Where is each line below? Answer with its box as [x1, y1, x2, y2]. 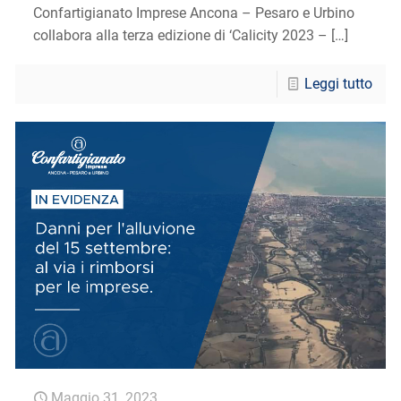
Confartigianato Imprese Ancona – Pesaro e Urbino [33, 4, 355, 22]
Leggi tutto [303, 75, 372, 93]
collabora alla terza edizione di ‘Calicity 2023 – [33, 27, 328, 45]
